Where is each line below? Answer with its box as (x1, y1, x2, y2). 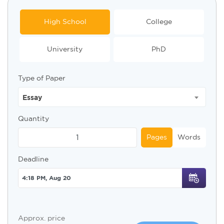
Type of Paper (18, 73, 65, 82)
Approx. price (18, 214, 65, 222)
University (47, 45, 82, 53)
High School (43, 17, 86, 25)
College (145, 17, 172, 25)
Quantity (18, 114, 49, 122)
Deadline (18, 154, 48, 163)
